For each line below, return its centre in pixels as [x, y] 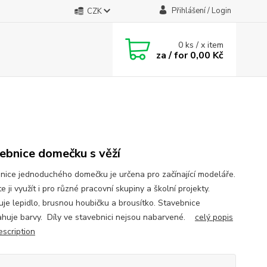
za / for [172, 55]
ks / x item [205, 45]
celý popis [214, 217]
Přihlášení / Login [201, 11]
